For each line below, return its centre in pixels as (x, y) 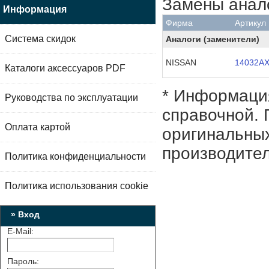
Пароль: (23, 261)
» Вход (24, 214)
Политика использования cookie (77, 186)
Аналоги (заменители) (213, 39)
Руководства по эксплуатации (71, 98)
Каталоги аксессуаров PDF (65, 68)
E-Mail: (20, 231)
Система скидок (40, 39)
